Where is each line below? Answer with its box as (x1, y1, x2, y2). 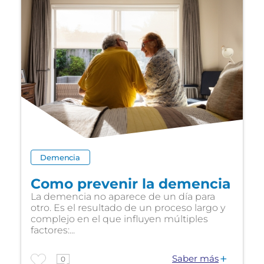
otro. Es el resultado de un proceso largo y (31, 202, 225, 213)
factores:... (31, 225, 75, 236)
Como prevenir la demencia (31, 175, 230, 192)
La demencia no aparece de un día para (31, 191, 215, 202)
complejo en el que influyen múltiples (31, 213, 208, 225)
